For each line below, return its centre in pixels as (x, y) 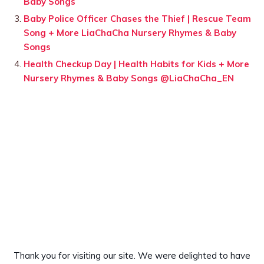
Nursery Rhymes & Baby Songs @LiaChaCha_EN (129, 78)
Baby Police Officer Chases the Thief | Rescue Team (137, 19)
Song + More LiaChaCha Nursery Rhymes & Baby (130, 33)
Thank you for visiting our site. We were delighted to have (132, 256)
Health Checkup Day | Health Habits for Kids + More (136, 64)
